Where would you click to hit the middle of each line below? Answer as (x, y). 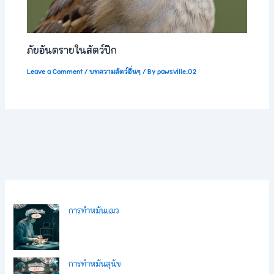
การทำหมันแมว (94, 210)
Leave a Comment (55, 71)
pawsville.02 (177, 71)
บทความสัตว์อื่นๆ (115, 71)
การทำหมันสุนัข (95, 263)
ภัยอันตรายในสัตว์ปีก (72, 50)
